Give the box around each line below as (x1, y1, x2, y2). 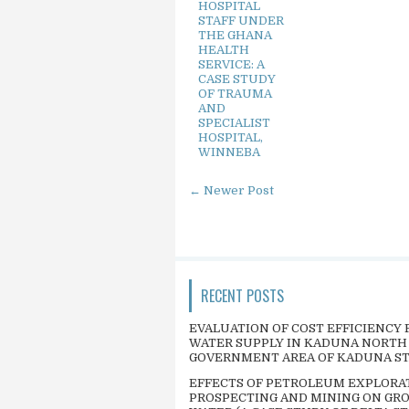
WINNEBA (198, 145, 260, 159)
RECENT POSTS (201, 285, 284, 307)
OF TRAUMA (198, 87, 272, 100)
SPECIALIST (198, 116, 270, 130)
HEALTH (198, 43, 249, 57)
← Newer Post (189, 184, 274, 197)
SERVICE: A (198, 58, 265, 71)
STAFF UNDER (198, 14, 284, 27)
